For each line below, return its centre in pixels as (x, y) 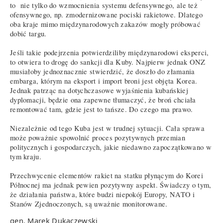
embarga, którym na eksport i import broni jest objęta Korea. (104, 81)
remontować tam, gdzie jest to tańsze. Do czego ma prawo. (104, 109)
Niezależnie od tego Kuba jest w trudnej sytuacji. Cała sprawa (107, 128)
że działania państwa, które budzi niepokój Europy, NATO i (103, 194)
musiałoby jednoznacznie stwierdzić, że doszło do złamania (103, 71)
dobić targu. (28, 33)
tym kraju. (26, 156)
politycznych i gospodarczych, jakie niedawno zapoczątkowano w (111, 147)
